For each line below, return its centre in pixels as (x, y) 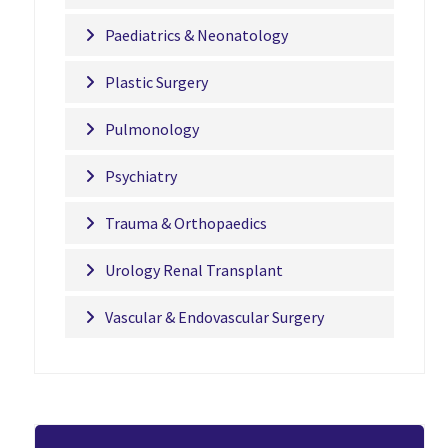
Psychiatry (140, 176)
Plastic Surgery (156, 82)
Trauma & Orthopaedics (185, 223)
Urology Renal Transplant (193, 270)
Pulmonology (151, 129)
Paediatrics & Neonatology (196, 35)
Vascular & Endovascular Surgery (214, 317)
